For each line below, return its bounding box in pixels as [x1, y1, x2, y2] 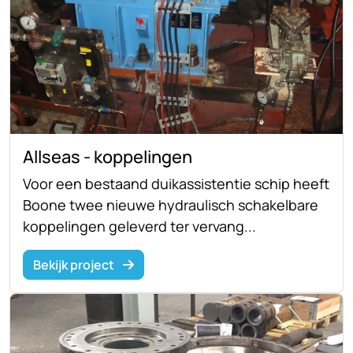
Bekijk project [33, 255, 117, 273]
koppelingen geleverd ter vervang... [23, 216, 256, 236]
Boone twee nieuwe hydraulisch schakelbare [23, 195, 318, 214]
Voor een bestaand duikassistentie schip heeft [23, 173, 329, 193]
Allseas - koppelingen [23, 144, 192, 169]
